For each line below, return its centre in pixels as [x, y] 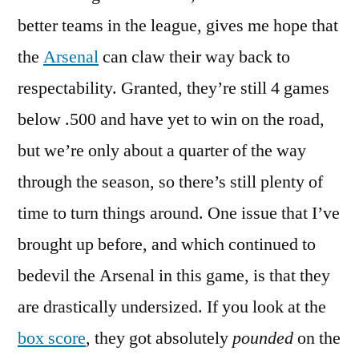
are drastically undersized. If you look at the [172, 307]
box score [52, 338]
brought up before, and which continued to [167, 244]
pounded [263, 338]
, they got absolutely [159, 338]
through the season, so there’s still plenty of [170, 182]
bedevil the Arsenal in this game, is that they [174, 276]
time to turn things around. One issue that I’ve [179, 213]
